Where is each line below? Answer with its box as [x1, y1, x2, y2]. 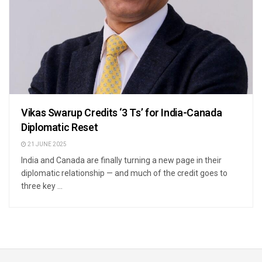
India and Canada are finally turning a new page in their [21, 156, 222, 166]
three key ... [21, 181, 63, 191]
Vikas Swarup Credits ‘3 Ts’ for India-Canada [21, 105, 222, 122]
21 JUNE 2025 [26, 140, 67, 149]
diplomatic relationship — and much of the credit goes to [21, 168, 227, 178]
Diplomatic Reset [21, 120, 98, 136]
